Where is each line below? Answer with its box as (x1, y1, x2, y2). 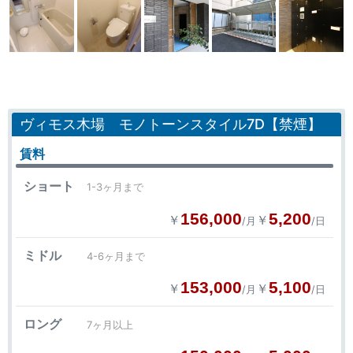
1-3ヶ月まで (87, 180, 143, 193)
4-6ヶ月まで (87, 250, 145, 262)
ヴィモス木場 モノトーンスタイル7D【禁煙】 (20, 116, 321, 132)
